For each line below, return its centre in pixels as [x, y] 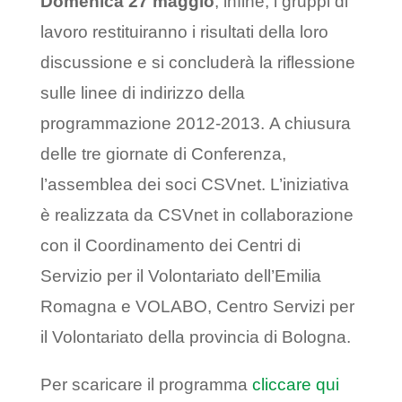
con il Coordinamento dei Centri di [170, 246]
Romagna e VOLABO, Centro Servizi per [197, 307]
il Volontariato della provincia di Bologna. [197, 337]
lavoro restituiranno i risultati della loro [184, 32]
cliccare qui [295, 385]
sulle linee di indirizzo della [142, 93]
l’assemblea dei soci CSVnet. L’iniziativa [194, 185]
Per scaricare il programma [146, 385]
